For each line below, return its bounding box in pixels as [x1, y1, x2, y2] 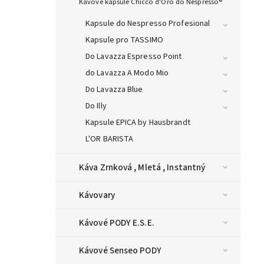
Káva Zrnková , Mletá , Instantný [79, 161, 206, 174]
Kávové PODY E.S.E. [79, 216, 154, 230]
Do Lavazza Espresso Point [85, 51, 182, 63]
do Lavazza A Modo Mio [85, 67, 169, 80]
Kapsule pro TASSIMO [85, 34, 163, 47]
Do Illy [85, 100, 107, 113]
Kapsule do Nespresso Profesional [85, 18, 210, 30]
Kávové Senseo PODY [79, 244, 161, 258]
